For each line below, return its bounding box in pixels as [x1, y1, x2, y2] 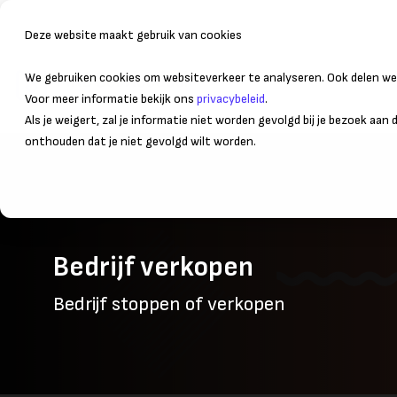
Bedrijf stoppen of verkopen [53, 292, 285, 317]
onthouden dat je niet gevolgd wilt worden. [25, 134, 256, 149]
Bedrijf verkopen [53, 250, 253, 285]
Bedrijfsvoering [219, 80, 316, 97]
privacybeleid [197, 91, 265, 106]
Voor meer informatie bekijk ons [25, 91, 197, 106]
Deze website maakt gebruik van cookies [25, 27, 242, 43]
